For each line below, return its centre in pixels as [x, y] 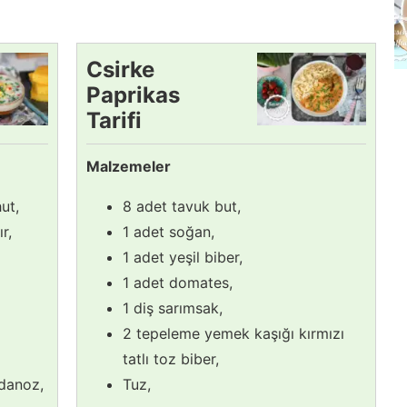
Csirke [120, 69]
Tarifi [114, 120]
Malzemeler [129, 166]
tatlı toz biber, [171, 358]
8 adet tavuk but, [182, 206]
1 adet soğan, [169, 231]
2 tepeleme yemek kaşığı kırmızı [233, 333]
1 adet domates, [178, 282]
